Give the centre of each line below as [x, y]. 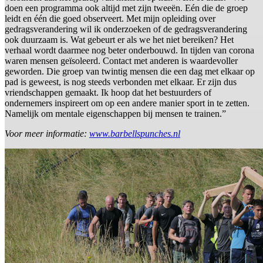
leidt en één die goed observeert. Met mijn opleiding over [110, 19]
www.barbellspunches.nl [135, 134]
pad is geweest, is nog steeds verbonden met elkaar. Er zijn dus [121, 82]
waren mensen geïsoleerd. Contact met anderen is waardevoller [121, 61]
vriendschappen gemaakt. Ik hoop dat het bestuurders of [108, 93]
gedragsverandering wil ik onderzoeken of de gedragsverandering [126, 29]
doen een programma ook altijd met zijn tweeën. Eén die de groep [126, 8]
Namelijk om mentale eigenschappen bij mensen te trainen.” [115, 114]
